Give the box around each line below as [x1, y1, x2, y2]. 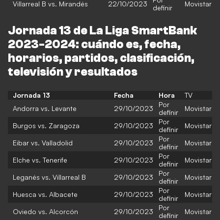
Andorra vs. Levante [13, 104, 77, 112]
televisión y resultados [8, 65, 137, 79]
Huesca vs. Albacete [13, 190, 78, 198]
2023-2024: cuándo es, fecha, [8, 38, 181, 51]
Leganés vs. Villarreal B [13, 173, 86, 181]
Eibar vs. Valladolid [13, 138, 73, 147]
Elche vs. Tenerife [13, 156, 67, 164]
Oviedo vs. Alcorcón [13, 207, 78, 216]
